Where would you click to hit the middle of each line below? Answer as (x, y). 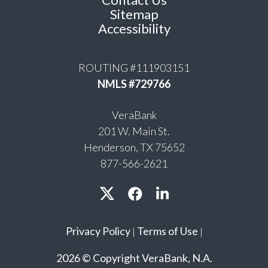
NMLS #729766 (134, 83)
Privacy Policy (98, 231)
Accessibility (134, 28)
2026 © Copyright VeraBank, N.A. (134, 258)
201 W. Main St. (134, 131)
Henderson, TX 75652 (134, 147)
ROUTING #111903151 (134, 67)
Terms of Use (167, 231)
